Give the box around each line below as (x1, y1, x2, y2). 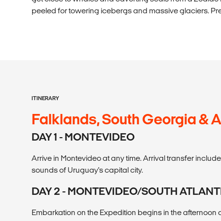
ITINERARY (32, 95, 59, 101)
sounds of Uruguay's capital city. (32, 165, 143, 174)
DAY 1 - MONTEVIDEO (32, 131, 135, 143)
